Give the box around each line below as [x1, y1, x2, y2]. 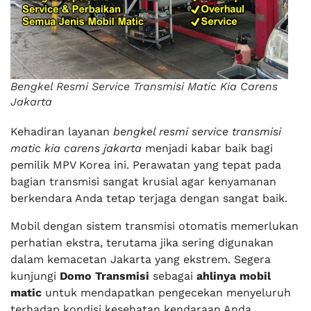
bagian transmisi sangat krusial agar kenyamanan [10, 175, 276, 188]
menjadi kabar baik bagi [142, 142, 273, 155]
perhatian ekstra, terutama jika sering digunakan [10, 236, 274, 249]
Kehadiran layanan [10, 125, 113, 138]
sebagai [149, 269, 196, 283]
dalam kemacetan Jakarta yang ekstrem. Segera [10, 253, 271, 266]
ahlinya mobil [196, 269, 271, 283]
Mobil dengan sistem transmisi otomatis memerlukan [10, 219, 299, 233]
